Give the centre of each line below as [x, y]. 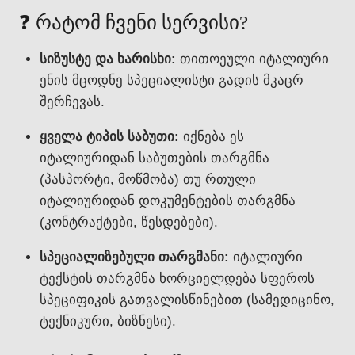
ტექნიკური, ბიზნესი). [107, 321]
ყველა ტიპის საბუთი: [109, 137]
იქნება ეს [211, 137]
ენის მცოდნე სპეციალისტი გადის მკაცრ [171, 80]
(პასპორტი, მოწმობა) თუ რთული [147, 179]
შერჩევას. [72, 102]
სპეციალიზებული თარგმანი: [134, 257]
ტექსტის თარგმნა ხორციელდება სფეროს [177, 279]
